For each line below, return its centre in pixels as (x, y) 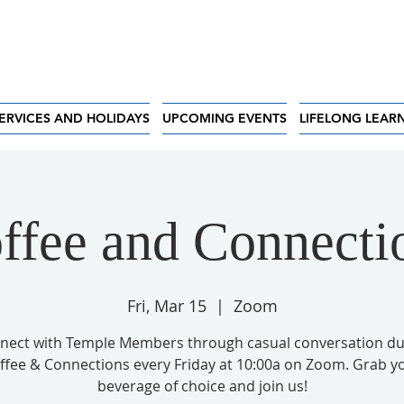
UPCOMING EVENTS (224, 118)
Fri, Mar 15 (166, 306)
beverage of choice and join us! (202, 386)
